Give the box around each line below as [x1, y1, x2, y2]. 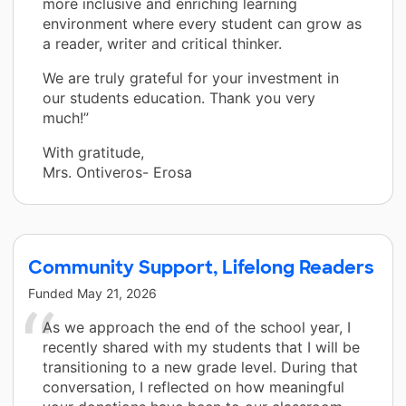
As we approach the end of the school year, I [43, 318, 351, 337]
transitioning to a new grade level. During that [43, 358, 358, 377]
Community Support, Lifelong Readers [28, 256, 374, 280]
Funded [28, 285, 77, 302]
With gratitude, [43, 143, 144, 162]
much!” [43, 109, 89, 128]
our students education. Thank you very [43, 89, 315, 108]
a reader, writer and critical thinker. [43, 34, 282, 53]
